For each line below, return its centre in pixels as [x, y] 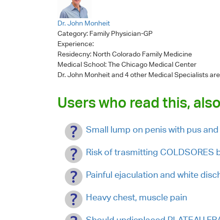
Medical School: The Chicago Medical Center [127, 64]
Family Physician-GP [121, 33]
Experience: [76, 44]
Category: [73, 33]
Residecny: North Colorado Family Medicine [125, 54]
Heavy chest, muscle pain [137, 197]
